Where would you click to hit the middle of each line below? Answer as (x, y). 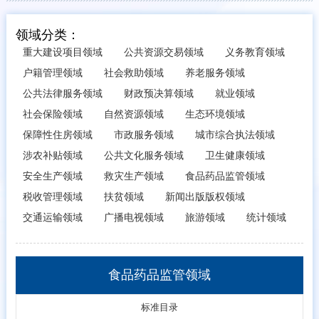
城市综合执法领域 (235, 135)
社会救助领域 (134, 73)
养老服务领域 (215, 73)
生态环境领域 (215, 114)
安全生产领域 (53, 176)
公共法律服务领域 (63, 93)
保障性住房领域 (58, 135)
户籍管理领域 (53, 73)
